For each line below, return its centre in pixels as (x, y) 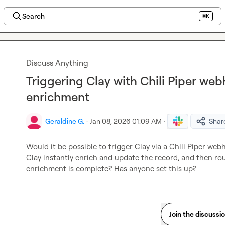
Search (33, 16)
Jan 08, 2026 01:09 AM (126, 121)
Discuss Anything (57, 63)
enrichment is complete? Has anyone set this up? (111, 168)
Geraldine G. (65, 121)
